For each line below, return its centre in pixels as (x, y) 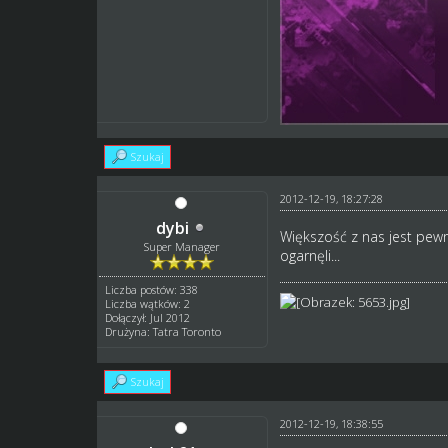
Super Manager (182, 246)
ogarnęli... (309, 255)
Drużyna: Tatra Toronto (163, 331)
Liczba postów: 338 (152, 289)
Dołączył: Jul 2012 (148, 317)
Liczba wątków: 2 (148, 303)
